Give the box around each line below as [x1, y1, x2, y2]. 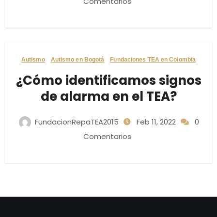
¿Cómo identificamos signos [15, 72, 201, 89]
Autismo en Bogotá [50, 56, 105, 63]
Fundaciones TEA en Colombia [110, 56, 196, 63]
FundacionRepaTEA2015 [34, 117, 119, 127]
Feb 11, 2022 [134, 117, 176, 127]
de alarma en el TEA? [40, 88, 177, 105]
